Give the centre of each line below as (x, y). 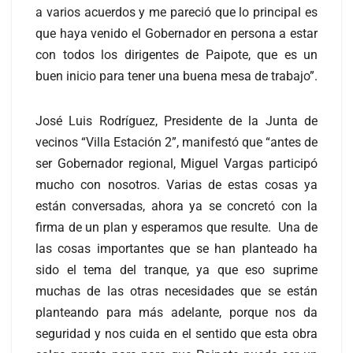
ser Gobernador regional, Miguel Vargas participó (176, 163)
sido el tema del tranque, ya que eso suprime (176, 269)
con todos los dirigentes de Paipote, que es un (176, 54)
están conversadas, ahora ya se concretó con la (176, 206)
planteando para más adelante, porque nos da (176, 312)
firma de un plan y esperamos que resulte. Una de (176, 227)
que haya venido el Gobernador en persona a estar (176, 33)
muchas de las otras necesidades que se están (176, 291)
